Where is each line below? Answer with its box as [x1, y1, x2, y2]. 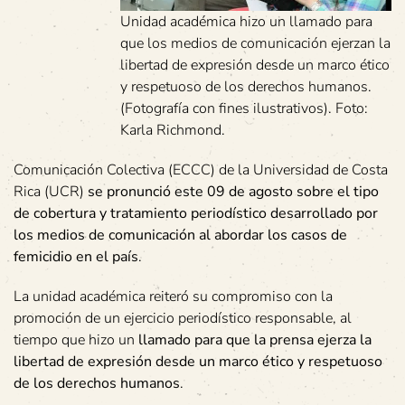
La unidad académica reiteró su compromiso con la [14, 286, 333, 306]
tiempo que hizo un [14, 329, 138, 350]
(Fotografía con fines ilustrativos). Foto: [120, 98, 368, 118]
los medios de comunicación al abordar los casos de [14, 224, 347, 245]
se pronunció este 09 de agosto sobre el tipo [88, 181, 379, 202]
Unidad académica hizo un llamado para [120, 11, 372, 32]
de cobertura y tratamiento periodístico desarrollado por [14, 202, 378, 223]
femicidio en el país [14, 246, 138, 267]
